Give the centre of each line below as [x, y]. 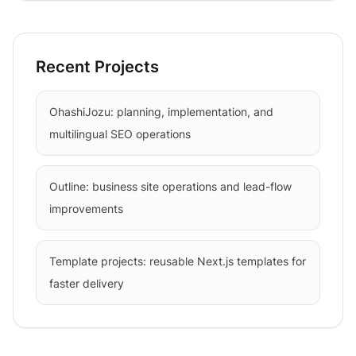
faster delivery [87, 283]
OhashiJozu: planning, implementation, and [161, 112]
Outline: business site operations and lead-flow [170, 186]
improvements [86, 209]
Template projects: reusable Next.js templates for [178, 261]
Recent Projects [97, 67]
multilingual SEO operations [120, 134]
